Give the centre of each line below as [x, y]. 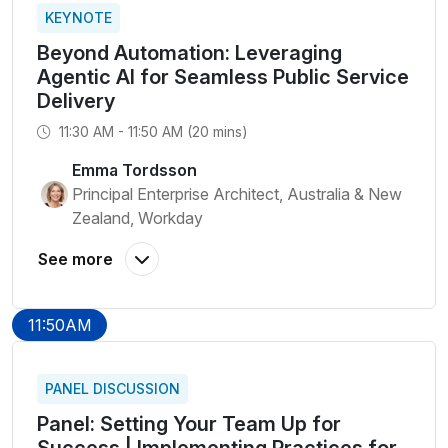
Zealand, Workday [137, 218]
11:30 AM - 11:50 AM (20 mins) [151, 131]
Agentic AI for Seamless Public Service [223, 77]
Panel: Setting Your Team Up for [189, 424]
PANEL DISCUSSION [112, 388]
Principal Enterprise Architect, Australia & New [237, 194]
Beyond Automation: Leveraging [189, 53]
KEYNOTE [78, 17]
